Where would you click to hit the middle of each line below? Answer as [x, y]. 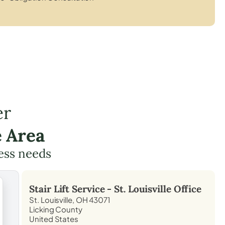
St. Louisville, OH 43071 [70, 199]
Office [186, 189]
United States [54, 218]
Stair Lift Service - [72, 189]
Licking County [56, 209]
